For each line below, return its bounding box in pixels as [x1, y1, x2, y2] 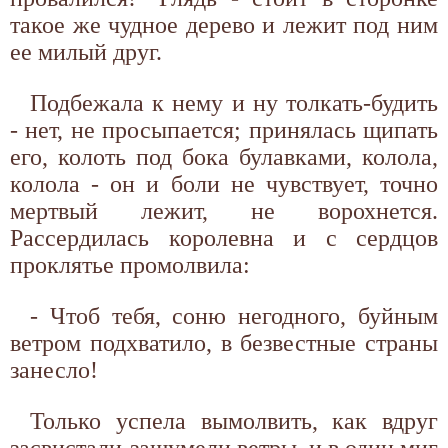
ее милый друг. [10, 38, 162, 65]
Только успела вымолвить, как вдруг [30, 407, 438, 434]
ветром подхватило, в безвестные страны [10, 329, 438, 356]
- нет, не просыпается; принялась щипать [10, 116, 438, 143]
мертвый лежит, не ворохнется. [10, 197, 438, 224]
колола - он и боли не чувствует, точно [10, 170, 438, 197]
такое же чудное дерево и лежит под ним [10, 11, 438, 38]
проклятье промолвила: [10, 251, 250, 278]
